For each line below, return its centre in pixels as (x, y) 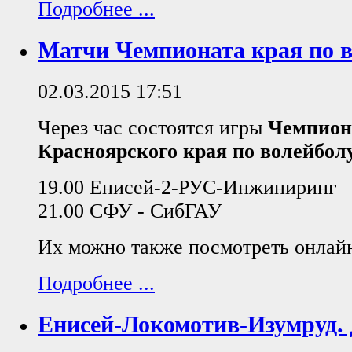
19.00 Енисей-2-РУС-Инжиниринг (187, 187)
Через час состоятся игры (153, 127)
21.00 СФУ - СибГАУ (130, 211)
